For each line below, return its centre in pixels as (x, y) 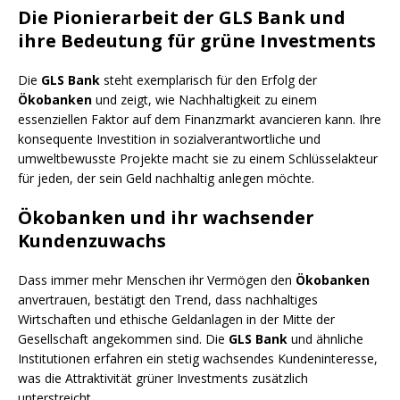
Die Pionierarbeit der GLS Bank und (182, 18)
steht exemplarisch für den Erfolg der (208, 80)
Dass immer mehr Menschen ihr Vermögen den (157, 280)
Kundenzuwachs (92, 241)
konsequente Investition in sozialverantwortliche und (169, 139)
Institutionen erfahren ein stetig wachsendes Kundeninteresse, (198, 359)
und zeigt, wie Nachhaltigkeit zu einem (204, 100)
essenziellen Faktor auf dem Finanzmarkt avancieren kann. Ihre (200, 120)
